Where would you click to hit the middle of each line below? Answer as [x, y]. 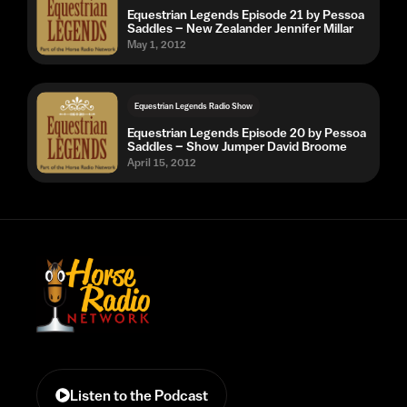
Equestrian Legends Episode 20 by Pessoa [247, 132]
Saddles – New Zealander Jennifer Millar [240, 28]
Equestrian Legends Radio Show [194, 105]
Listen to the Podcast [139, 396]
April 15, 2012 [162, 162]
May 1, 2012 [157, 44]
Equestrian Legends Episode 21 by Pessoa [246, 14]
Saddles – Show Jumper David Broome [237, 146]
